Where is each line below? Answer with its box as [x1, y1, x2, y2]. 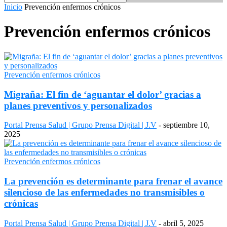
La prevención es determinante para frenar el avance [4, 176, 222, 187]
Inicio [4, 3, 22, 11]
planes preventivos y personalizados [4, 100, 152, 111]
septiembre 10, [163, 121, 210, 130]
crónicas [4, 198, 38, 209]
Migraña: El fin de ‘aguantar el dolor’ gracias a [4, 89, 201, 100]
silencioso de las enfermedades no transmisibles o [4, 187, 205, 198]
